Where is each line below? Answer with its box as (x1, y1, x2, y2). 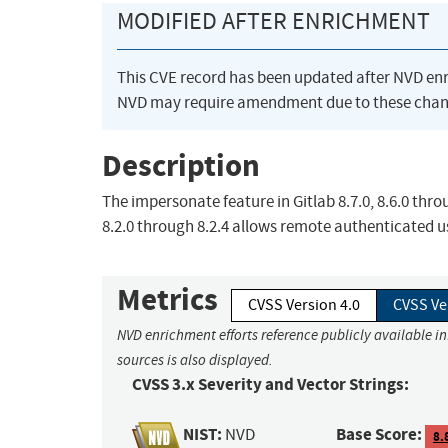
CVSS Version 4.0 (248, 295, 360, 316)
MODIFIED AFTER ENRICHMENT (117, 6, 430, 37)
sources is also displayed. (117, 351, 273, 370)
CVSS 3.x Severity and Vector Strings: (132, 373, 409, 397)
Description (102, 144, 260, 186)
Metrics (117, 279, 218, 321)
